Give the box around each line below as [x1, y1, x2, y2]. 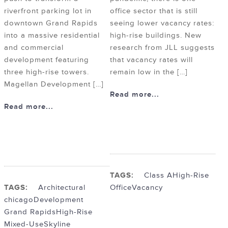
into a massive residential [4, 31, 100, 41]
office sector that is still [110, 6, 197, 16]
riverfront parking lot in [4, 6, 92, 16]
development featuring [4, 55, 89, 65]
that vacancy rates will [110, 55, 193, 65]
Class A [144, 170, 173, 181]
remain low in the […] [110, 67, 188, 77]
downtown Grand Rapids [4, 18, 98, 28]
